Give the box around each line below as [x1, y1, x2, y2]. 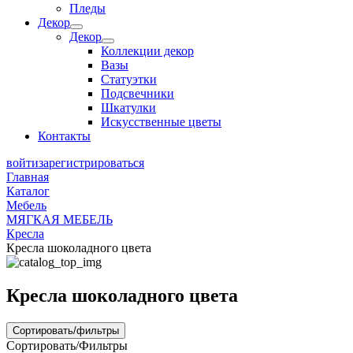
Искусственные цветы [101, 115, 221, 128]
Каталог [6, 184, 50, 198]
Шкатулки [101, 101, 156, 114]
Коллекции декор [101, 44, 194, 58]
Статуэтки [101, 72, 157, 86]
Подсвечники [101, 87, 174, 100]
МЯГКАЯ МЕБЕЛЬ [6, 213, 113, 226]
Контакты [38, 129, 91, 143]
